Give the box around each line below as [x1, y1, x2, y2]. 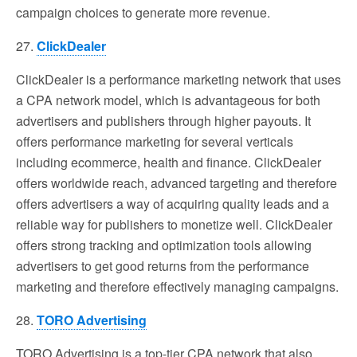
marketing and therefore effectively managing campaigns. [16, 277, 339, 296]
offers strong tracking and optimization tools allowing [16, 236, 312, 255]
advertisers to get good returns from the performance [16, 257, 309, 276]
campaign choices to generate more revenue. [16, 3, 270, 22]
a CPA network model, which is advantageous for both [16, 91, 320, 110]
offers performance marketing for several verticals [16, 132, 293, 151]
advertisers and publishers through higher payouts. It [16, 112, 311, 131]
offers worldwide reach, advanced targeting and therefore [16, 174, 337, 193]
